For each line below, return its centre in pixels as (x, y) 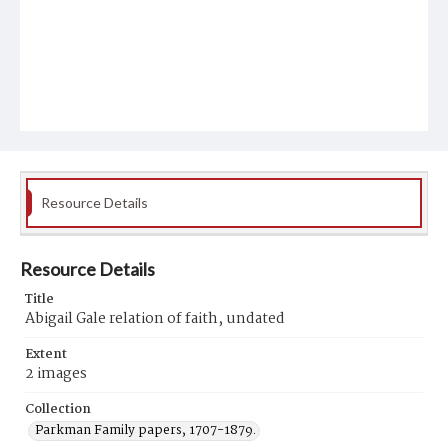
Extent (46, 354)
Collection (58, 409)
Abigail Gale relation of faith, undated (155, 319)
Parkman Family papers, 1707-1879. (145, 430)
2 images (56, 374)
